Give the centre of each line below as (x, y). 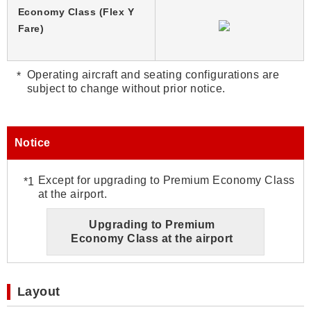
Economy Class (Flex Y (76, 12)
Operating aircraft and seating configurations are (153, 75)
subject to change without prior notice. (126, 89)
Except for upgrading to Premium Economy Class (167, 180)
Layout (39, 292)
